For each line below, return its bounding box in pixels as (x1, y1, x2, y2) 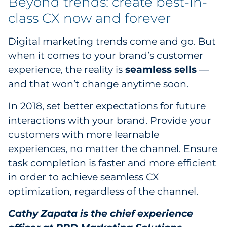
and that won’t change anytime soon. (8, 78, 188, 90)
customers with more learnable (8, 129, 159, 140)
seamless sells (125, 64, 197, 75)
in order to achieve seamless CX (8, 171, 159, 183)
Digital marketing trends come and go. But (8, 35, 216, 47)
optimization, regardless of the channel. (8, 185, 198, 197)
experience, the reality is (8, 64, 125, 75)
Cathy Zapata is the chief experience (8, 208, 193, 219)
